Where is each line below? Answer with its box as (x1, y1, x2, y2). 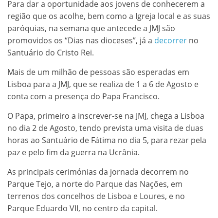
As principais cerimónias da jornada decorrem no (7, 166, 189, 177)
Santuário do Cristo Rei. (7, 47, 94, 58)
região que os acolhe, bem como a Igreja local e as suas (7, 10, 210, 21)
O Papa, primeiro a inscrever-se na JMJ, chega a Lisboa (7, 110, 204, 121)
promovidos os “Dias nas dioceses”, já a (7, 35, 154, 46)
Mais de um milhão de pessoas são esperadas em (7, 66, 189, 77)
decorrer (154, 35, 187, 46)
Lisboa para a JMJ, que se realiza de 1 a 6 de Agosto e (7, 78, 199, 90)
